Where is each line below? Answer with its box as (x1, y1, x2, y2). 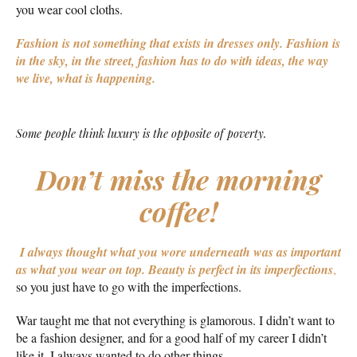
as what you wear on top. (16, 261, 145, 279)
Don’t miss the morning (36, 161, 321, 198)
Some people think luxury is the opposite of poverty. (16, 126, 266, 142)
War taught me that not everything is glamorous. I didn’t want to (16, 312, 335, 329)
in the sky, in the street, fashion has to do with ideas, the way (16, 52, 328, 70)
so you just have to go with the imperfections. (16, 278, 241, 296)
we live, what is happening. (16, 69, 159, 88)
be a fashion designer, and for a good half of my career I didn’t (16, 329, 327, 347)
